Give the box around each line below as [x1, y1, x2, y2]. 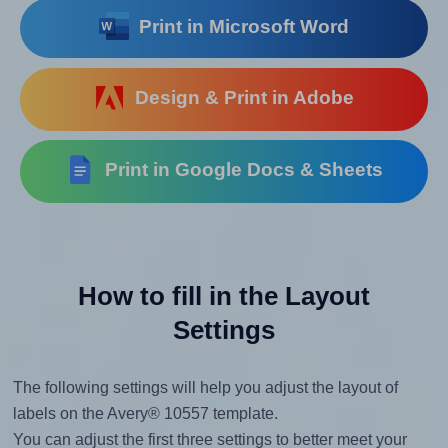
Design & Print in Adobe [124, 87, 354, 109]
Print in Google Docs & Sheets [95, 159, 384, 181]
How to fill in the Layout [78, 280, 370, 311]
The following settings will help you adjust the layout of [12, 378, 398, 396]
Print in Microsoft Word [129, 16, 350, 38]
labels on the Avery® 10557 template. [12, 404, 278, 422]
